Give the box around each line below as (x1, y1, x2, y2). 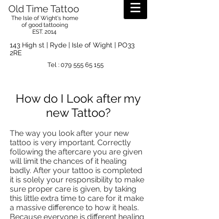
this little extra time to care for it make (10, 194, 144, 203)
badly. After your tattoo (10, 166, 93, 175)
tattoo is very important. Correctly (10, 138, 131, 147)
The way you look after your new (10, 129, 129, 138)
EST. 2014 (32, 28, 57, 35)
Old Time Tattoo (8, 3, 84, 15)
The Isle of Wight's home (11, 15, 78, 22)
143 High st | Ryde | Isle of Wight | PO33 (10, 41, 134, 49)
